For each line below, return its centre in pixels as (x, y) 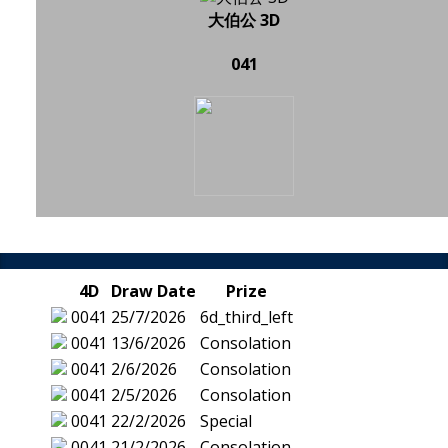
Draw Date (153, 291)
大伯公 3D (244, 19)
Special (226, 421)
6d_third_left (246, 317)
